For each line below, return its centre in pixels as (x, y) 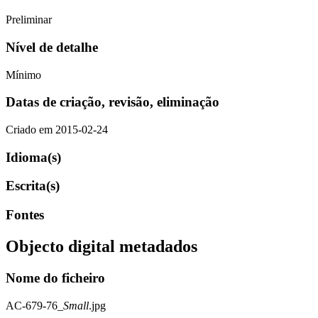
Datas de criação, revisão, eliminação (113, 102)
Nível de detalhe (52, 47)
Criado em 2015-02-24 (57, 129)
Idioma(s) (33, 157)
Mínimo (23, 75)
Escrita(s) (33, 186)
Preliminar (29, 20)
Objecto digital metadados (102, 247)
